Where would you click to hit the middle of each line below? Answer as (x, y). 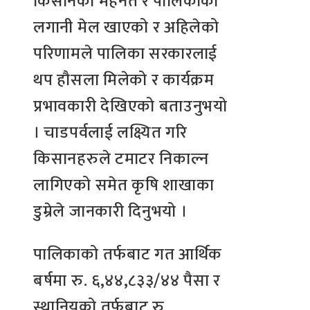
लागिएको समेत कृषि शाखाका (124, 185)
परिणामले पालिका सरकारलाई (126, 54)
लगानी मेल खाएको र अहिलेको (126, 27)
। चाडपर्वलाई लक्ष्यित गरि (110, 133)
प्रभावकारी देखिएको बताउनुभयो (130, 106)
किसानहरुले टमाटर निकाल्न (121, 159)
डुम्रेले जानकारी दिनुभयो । (110, 211)
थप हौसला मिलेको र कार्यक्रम (124, 80)
